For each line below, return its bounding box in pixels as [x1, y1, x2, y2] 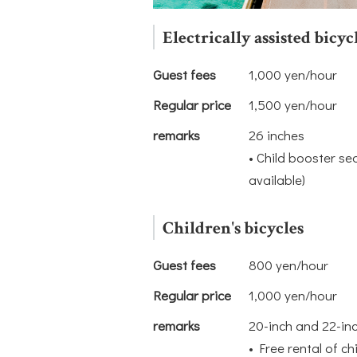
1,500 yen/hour [249, 96, 337, 115]
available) [249, 171, 305, 190]
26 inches [249, 126, 304, 145]
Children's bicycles [163, 217, 304, 241]
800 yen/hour [249, 256, 328, 275]
